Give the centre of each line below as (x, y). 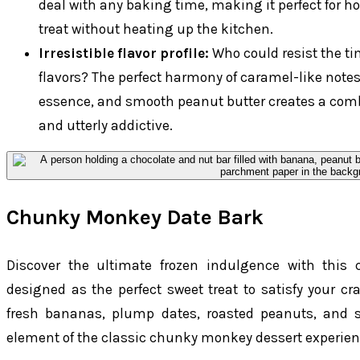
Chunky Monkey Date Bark (135, 218)
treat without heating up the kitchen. (156, 29)
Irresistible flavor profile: (124, 53)
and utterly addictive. (106, 125)
